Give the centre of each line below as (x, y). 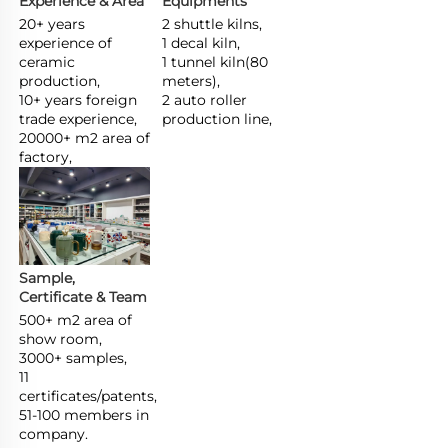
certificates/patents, (88, 396)
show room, (60, 339)
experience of (65, 42)
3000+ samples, (73, 358)
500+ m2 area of (75, 320)
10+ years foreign (78, 99)
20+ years (52, 23)
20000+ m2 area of (84, 137)
